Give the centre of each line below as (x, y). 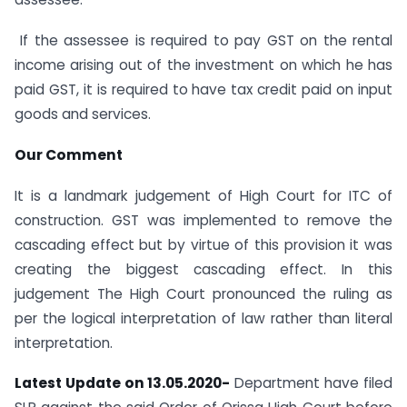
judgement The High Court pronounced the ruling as (203, 293)
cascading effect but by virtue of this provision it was (203, 244)
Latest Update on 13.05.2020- (123, 383)
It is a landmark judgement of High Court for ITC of (203, 195)
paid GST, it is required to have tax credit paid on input (203, 89)
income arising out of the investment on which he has (203, 65)
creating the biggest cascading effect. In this (203, 269)
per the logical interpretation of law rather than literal (203, 318)
